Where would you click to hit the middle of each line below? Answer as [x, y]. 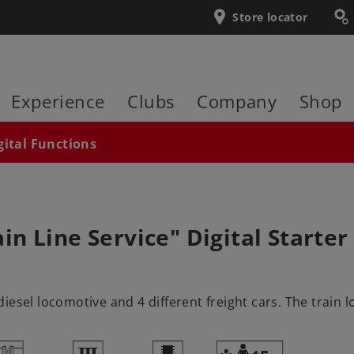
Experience [58, 102]
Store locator [270, 17]
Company [237, 102]
